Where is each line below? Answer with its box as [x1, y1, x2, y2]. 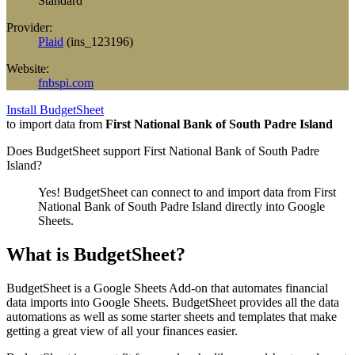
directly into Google [222, 199, 325, 213]
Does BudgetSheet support [6, 143, 143, 158]
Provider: [6, 20, 52, 34]
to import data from [6, 116, 105, 131]
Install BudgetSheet [6, 102, 104, 116]
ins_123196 [71, 34, 129, 48]
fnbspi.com [38, 75, 94, 90]
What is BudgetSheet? [6, 243, 185, 265]
